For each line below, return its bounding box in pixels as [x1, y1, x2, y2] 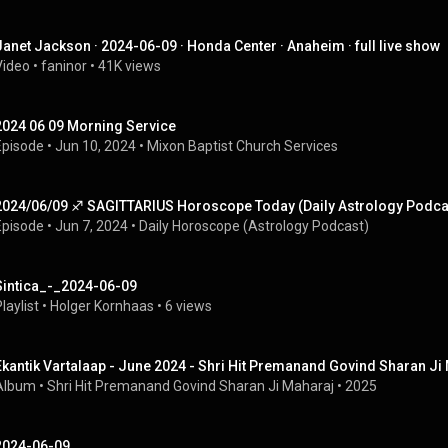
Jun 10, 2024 [55, 138, 136, 154]
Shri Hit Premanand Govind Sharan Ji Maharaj [47, 378, 334, 394]
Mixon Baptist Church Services [147, 138, 338, 154]
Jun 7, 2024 [55, 218, 128, 234]
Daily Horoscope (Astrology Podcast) [139, 218, 369, 234]
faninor [41, 58, 87, 74]
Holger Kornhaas [50, 298, 154, 314]
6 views [165, 298, 212, 314]
